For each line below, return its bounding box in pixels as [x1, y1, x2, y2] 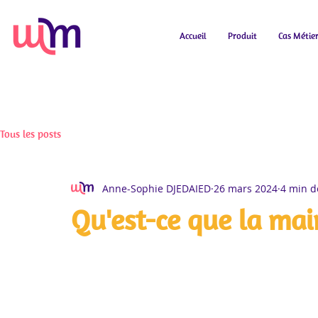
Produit [228, 30, 257, 42]
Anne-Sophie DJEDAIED [102, 181, 211, 195]
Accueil [180, 30, 207, 42]
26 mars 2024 [214, 181, 278, 195]
